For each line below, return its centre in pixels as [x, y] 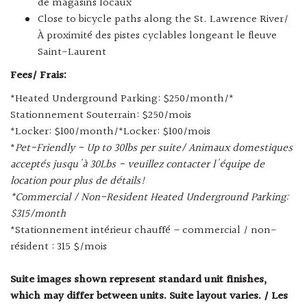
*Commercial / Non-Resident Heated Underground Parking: [149, 198]
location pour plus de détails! [78, 182]
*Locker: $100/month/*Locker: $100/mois [110, 132]
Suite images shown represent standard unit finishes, [138, 280]
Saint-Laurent [72, 53]
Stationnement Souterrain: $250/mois [101, 116]
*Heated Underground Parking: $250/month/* [122, 99]
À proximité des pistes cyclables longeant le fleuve [157, 36]
